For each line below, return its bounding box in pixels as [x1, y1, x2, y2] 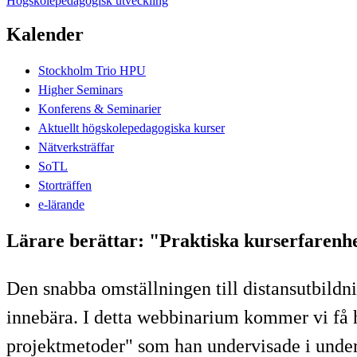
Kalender [6, 23, 84, 45]
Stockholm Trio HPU [38, 63, 146, 77]
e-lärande [38, 197, 84, 211]
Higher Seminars [38, 82, 123, 96]
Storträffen [38, 178, 92, 192]
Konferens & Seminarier [38, 101, 161, 116]
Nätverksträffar [38, 139, 114, 154]
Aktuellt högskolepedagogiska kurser [38, 120, 225, 135]
